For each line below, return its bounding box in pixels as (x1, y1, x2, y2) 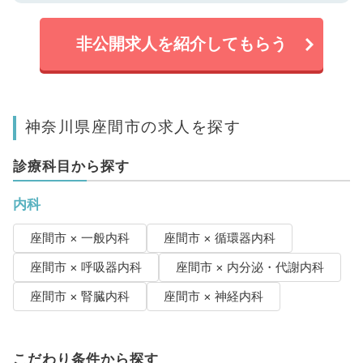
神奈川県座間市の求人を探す (24, 117, 241, 137)
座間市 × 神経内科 (163, 289, 263, 305)
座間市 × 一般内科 (29, 231, 130, 246)
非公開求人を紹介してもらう (76, 34, 287, 54)
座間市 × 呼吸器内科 (29, 260, 142, 275)
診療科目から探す (12, 158, 130, 175)
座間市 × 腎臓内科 (29, 289, 130, 305)
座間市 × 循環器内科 (163, 231, 275, 246)
